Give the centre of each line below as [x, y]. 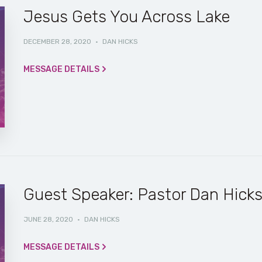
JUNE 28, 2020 [48, 220]
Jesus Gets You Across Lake [126, 17]
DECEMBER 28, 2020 [57, 42]
